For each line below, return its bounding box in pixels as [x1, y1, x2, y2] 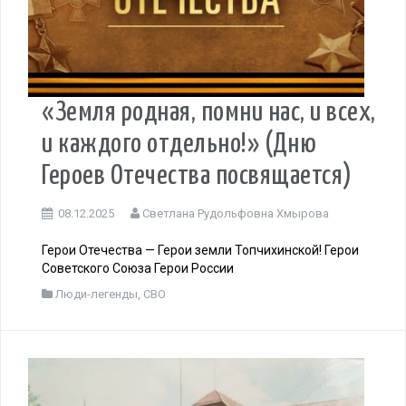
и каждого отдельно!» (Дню [42, 130, 317, 159]
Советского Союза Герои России [42, 261, 234, 276]
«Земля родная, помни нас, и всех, [42, 99, 376, 127]
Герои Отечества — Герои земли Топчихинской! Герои [42, 243, 359, 258]
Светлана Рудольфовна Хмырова [142, 207, 329, 221]
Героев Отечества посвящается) [42, 162, 353, 190]
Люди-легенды [55, 287, 138, 302]
